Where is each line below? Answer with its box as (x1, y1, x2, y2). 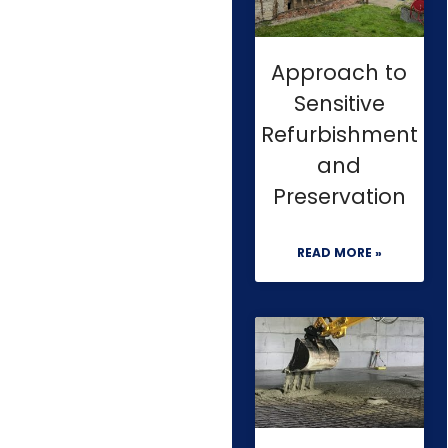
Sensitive (293, 88, 385, 118)
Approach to (271, 57, 408, 87)
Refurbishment (260, 119, 418, 149)
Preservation (272, 181, 406, 211)
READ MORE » (296, 243, 382, 261)
